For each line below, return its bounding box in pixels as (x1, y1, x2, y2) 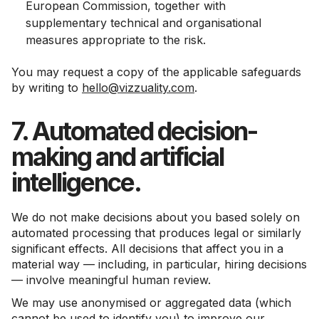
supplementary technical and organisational (26, 16, 261, 30)
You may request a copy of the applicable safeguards (11, 65, 301, 79)
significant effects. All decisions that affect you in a (11, 241, 283, 256)
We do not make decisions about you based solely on (11, 210, 300, 224)
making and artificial (11, 142, 224, 172)
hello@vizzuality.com (82, 80, 194, 95)
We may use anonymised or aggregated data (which (11, 296, 291, 310)
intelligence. (11, 167, 141, 197)
